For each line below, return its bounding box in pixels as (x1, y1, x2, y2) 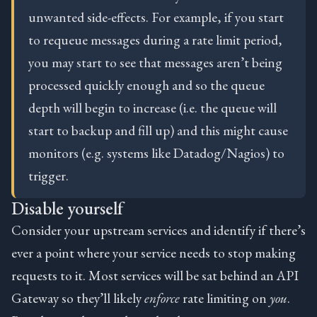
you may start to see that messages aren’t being (28, 52, 282, 71)
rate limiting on (180, 288, 270, 307)
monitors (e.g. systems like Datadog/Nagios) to (28, 143, 284, 162)
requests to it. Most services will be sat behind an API (11, 265, 299, 284)
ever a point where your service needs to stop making (11, 243, 296, 262)
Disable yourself (11, 196, 123, 219)
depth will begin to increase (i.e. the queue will (28, 98, 277, 117)
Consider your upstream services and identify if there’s (11, 220, 306, 239)
